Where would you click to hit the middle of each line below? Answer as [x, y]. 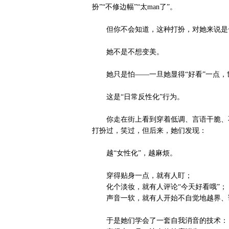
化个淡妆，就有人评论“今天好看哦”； [159, 187]
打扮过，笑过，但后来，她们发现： [149, 131]
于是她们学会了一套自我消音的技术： [160, 221]
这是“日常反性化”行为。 [138, 97]
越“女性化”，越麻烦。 [134, 153]
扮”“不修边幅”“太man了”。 [134, 7]
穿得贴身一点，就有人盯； [142, 176]
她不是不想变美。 [128, 52]
